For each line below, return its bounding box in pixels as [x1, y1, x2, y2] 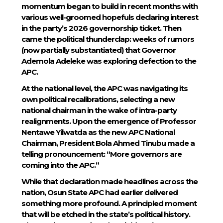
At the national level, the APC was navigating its [21, 83, 188, 93]
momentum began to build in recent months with [21, 1, 198, 11]
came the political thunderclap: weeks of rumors [21, 34, 194, 44]
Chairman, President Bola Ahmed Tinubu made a [21, 138, 195, 148]
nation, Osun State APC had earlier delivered [21, 188, 178, 197]
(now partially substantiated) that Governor [21, 45, 176, 55]
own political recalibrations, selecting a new [21, 94, 175, 104]
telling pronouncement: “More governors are [21, 149, 182, 159]
